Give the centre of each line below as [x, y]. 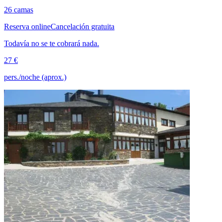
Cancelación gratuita [83, 27]
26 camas [19, 10]
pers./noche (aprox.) [35, 77]
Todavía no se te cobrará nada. [52, 44]
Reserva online [27, 27]
